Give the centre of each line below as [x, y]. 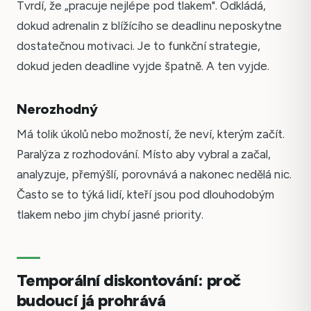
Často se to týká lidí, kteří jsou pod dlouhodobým [145, 195]
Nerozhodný [57, 109]
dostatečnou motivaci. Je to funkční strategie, [138, 46]
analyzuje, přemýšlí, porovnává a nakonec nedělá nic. [154, 175]
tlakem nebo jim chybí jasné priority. [110, 215]
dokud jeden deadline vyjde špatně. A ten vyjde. [143, 66]
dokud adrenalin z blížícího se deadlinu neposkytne [149, 26]
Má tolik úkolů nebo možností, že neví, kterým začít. [151, 134]
